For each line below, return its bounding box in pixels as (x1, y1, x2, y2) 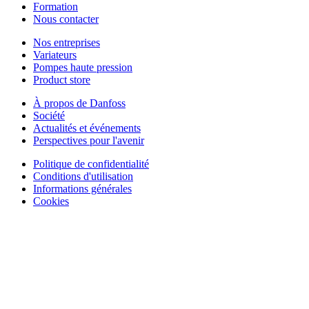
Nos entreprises (33, 36, 100, 48)
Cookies (33, 195, 69, 207)
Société (33, 109, 65, 121)
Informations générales (33, 182, 132, 195)
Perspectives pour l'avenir (33, 134, 144, 146)
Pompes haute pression (33, 61, 132, 73)
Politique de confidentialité (33, 157, 149, 170)
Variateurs (33, 48, 77, 61)
